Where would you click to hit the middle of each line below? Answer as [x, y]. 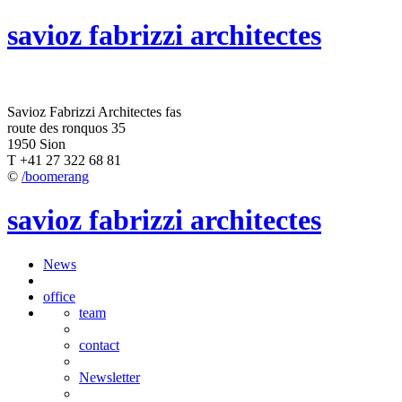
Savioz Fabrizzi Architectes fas [94, 111]
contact [99, 345]
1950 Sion [36, 144]
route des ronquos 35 [66, 127]
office [59, 296]
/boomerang [55, 176]
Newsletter [109, 377]
